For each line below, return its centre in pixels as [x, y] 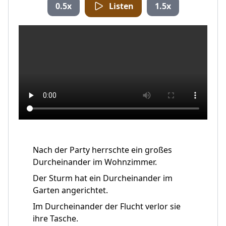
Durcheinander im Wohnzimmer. [95, 162]
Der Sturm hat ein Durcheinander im [103, 178]
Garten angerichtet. [70, 190]
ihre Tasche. [55, 218]
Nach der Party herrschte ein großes [102, 150]
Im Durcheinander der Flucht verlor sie [107, 206]
